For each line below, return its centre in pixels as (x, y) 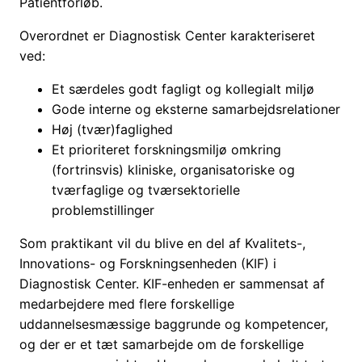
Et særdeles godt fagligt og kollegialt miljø (183, 89)
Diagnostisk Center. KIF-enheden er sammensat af (172, 284)
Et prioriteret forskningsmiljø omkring (166, 150)
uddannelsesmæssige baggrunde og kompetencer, (174, 324)
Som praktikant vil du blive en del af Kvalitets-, (162, 244)
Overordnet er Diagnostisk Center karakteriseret (167, 36)
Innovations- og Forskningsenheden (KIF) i (148, 264)
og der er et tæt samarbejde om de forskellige (162, 345)
